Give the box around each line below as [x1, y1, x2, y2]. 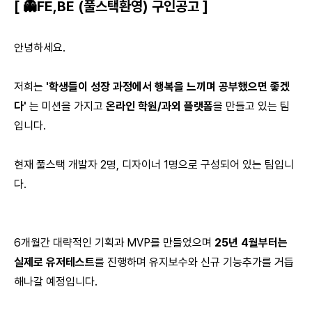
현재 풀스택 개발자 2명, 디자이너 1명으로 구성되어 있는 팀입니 [14, 158, 294, 171]
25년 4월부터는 [214, 236, 288, 249]
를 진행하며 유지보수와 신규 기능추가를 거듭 [95, 256, 294, 269]
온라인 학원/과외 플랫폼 [106, 100, 213, 113]
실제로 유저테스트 [14, 256, 95, 269]
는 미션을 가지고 [26, 100, 106, 113]
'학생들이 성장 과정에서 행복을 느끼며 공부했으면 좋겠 [43, 80, 290, 93]
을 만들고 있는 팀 [213, 100, 290, 113]
